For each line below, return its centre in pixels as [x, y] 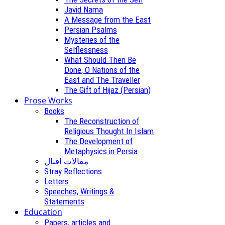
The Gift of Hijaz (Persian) [107, 90]
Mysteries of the [92, 39]
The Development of [98, 141]
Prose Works [48, 100]
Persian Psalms [91, 29]
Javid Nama [84, 9]
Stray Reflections [73, 171]
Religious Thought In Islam [109, 131]
